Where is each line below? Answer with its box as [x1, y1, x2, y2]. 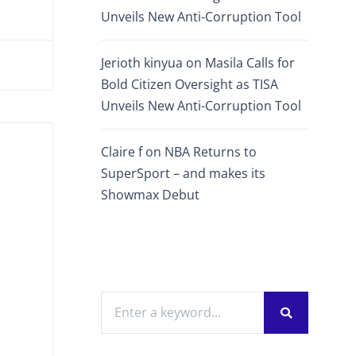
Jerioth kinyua [101, 54, 183, 72]
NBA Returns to [164, 143, 257, 161]
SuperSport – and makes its [101, 164, 265, 182]
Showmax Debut [101, 186, 203, 203]
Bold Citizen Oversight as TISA [101, 75, 278, 93]
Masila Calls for [205, 54, 295, 72]
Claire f [101, 143, 142, 161]
